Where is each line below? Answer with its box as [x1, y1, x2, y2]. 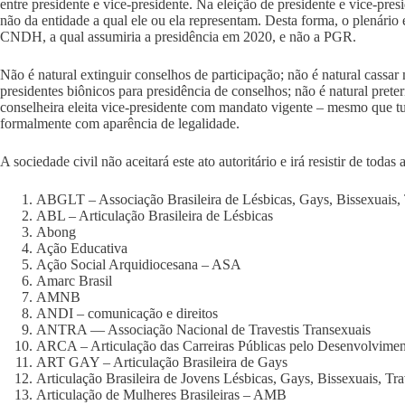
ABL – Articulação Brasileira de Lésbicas [36, 208, 273, 223]
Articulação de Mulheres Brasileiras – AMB [36, 387, 287, 402]
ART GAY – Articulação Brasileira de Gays [36, 354, 287, 370]
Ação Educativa [36, 240, 127, 256]
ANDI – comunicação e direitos [36, 306, 218, 321]
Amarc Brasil [36, 273, 112, 288]
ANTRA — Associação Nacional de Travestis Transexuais [36, 322, 371, 337]
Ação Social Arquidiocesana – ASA [36, 257, 241, 272]
